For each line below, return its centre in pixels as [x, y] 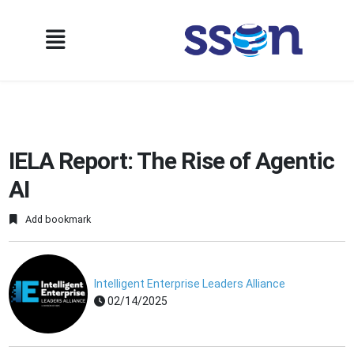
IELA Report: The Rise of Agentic [172, 161]
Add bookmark [57, 220]
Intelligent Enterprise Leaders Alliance [190, 284]
